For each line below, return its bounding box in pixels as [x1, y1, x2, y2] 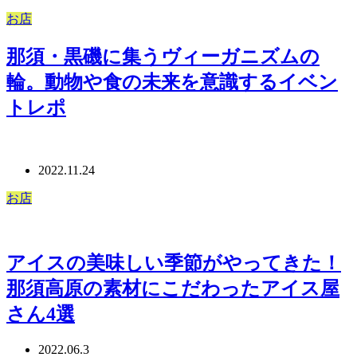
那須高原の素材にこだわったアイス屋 [6, 277, 339, 299]
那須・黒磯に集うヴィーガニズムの [6, 45, 320, 67]
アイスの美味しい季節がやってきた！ [6, 252, 341, 273]
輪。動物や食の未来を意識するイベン [6, 71, 338, 92]
